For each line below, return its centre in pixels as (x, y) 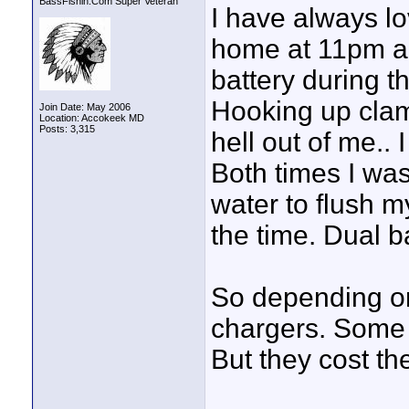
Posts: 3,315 (67, 129)
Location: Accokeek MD (92, 118)
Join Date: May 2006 (85, 107)
